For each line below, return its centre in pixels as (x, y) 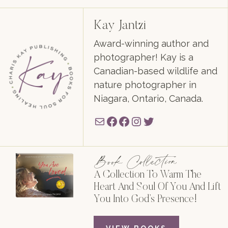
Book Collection (135, 161)
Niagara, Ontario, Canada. (148, 98)
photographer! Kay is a (143, 57)
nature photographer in (145, 84)
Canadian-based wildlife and (155, 71)
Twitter (162, 121)
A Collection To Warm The (148, 175)
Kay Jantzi (120, 26)
